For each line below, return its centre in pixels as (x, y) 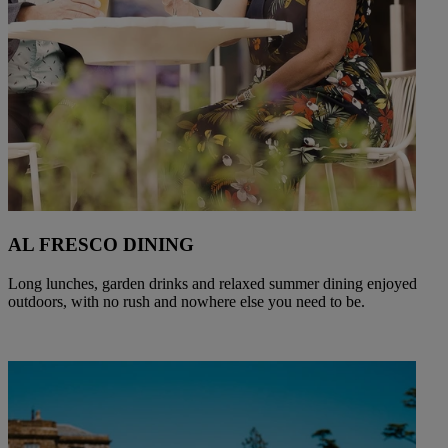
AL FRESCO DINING (101, 244)
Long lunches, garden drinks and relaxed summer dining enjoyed (212, 283)
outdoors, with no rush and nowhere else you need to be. (186, 301)
